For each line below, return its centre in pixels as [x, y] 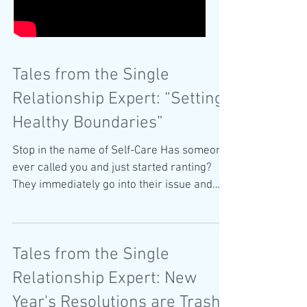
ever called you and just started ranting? [112, 168]
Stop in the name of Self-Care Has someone [120, 151]
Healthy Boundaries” [88, 123]
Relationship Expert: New [105, 279]
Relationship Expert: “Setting [118, 99]
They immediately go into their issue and [112, 185]
